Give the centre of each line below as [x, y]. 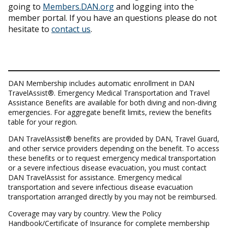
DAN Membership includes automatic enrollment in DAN [101, 83]
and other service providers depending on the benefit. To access [114, 148]
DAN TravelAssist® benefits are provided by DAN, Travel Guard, [114, 138]
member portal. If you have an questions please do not [112, 18]
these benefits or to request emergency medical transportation [112, 158]
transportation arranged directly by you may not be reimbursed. [112, 196]
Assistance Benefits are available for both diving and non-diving [112, 102]
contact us [71, 29]
